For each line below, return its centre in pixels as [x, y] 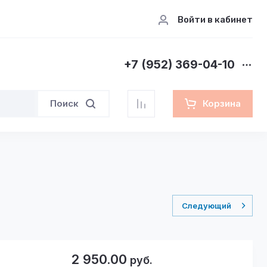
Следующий [207, 206]
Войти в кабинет [215, 19]
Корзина [222, 103]
